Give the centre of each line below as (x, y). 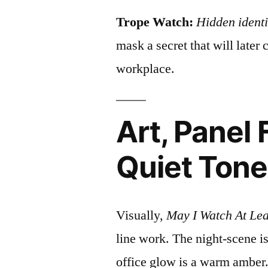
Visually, (141, 215)
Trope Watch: (155, 22)
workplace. (146, 69)
